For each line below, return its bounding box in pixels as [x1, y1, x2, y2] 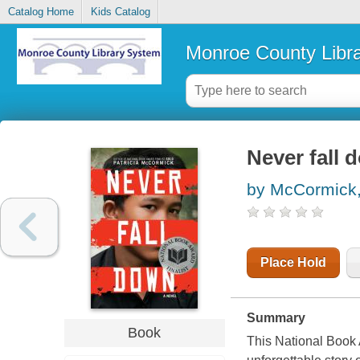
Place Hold [260, 256, 326, 270]
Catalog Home [7, 6, 74, 18]
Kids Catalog [90, 6, 150, 18]
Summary [246, 311, 305, 325]
